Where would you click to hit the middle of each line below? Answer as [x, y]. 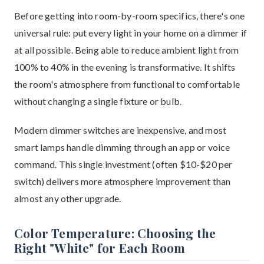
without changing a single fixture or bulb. [98, 101]
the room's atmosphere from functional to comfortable [127, 84]
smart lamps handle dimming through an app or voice [122, 147]
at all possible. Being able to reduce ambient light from [127, 50]
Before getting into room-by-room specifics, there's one [130, 16]
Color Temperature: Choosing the [115, 233]
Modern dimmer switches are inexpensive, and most [121, 130]
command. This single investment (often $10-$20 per [123, 164]
